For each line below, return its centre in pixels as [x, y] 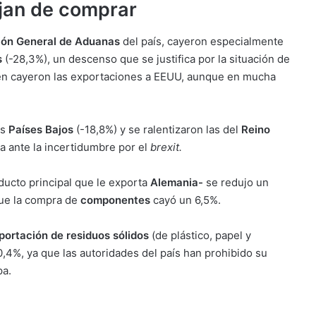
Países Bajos [39, 129]
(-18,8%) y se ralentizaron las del [157, 129]
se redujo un [236, 182]
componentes [115, 200]
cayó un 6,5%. [186, 200]
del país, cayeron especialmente [202, 41]
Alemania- [177, 182]
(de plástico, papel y [200, 235]
